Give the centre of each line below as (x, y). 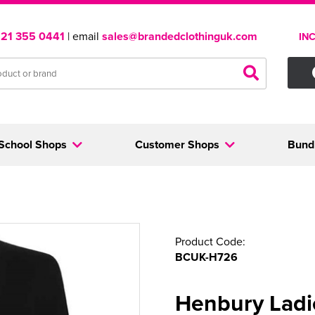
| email (83, 36)
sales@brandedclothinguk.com (180, 36)
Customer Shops (177, 144)
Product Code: (210, 241)
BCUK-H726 (206, 257)
